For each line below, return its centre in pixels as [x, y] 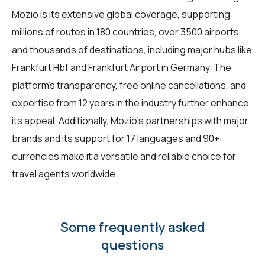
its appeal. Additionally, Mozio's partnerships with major [130, 120]
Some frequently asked [132, 227]
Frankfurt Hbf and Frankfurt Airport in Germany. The [122, 67]
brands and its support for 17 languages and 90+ [116, 138]
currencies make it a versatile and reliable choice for [124, 156]
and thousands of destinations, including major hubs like [132, 49]
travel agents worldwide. [65, 174]
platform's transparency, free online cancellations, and [129, 85]
